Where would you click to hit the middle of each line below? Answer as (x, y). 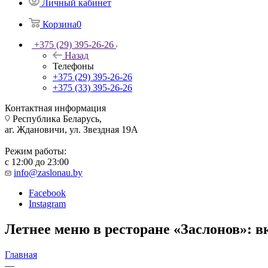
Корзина (60, 24)
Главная (21, 254)
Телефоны (73, 66)
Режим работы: (36, 151)
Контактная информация (55, 108)
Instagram (47, 203)
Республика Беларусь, (56, 118)
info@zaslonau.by (48, 172)
